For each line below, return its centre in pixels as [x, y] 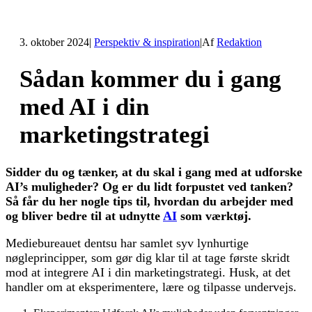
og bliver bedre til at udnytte [84, 216]
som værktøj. [214, 216]
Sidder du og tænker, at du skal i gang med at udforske [154, 172]
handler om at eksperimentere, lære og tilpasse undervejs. [151, 287]
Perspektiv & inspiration [147, 42]
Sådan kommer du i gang [150, 79]
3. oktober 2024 [54, 42]
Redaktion [239, 42]
